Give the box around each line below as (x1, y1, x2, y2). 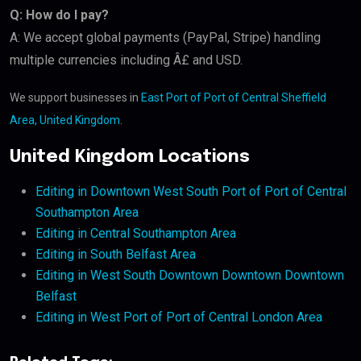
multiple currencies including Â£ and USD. (10, 52, 243, 68)
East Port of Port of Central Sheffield (141, 91, 326, 105)
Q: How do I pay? (10, 7, 109, 23)
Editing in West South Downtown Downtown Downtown (35, 268, 344, 284)
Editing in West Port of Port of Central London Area (35, 309, 322, 326)
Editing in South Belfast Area (35, 247, 196, 263)
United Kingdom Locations (10, 148, 250, 167)
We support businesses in (10, 91, 141, 105)
